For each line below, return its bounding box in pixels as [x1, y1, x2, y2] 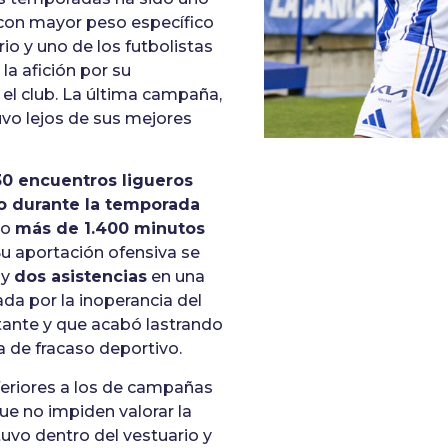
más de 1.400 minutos [15, 219, 206, 239]
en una [147, 267, 206, 287]
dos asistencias [14, 267, 148, 287]
